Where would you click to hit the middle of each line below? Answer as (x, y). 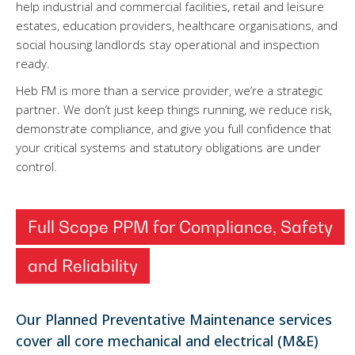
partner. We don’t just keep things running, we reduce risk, (174, 109)
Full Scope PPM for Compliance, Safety (180, 227)
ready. (33, 63)
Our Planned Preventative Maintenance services (174, 319)
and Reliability (83, 266)
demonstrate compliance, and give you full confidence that (174, 128)
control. (36, 166)
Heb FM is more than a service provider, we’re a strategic (169, 90)
